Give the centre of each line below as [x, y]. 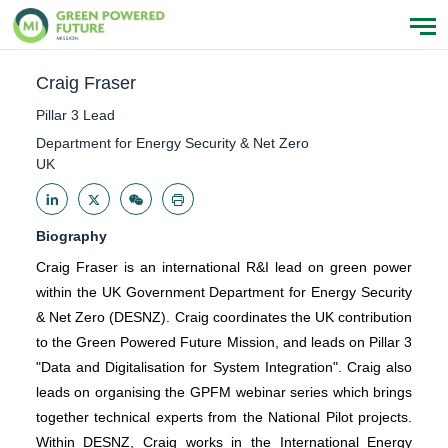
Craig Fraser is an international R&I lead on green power [224, 266]
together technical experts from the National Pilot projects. [224, 416]
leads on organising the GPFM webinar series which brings [224, 391]
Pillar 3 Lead [75, 114]
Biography [71, 236]
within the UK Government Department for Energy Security [224, 291]
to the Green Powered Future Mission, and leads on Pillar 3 [224, 341]
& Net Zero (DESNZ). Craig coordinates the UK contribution [224, 316]
